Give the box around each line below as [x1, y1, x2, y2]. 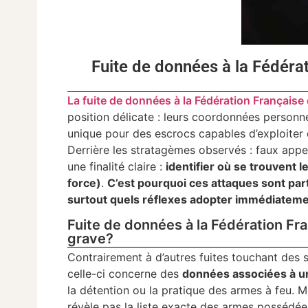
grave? [67, 230, 114, 247]
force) [67, 176, 102, 190]
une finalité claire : [67, 159, 166, 174]
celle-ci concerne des [67, 266, 183, 280]
